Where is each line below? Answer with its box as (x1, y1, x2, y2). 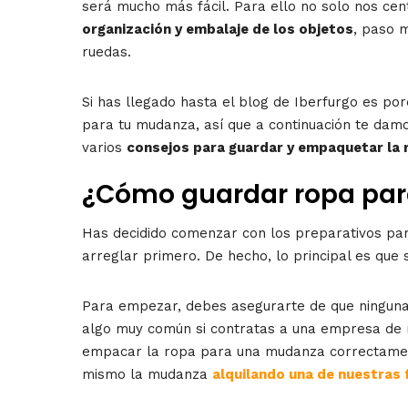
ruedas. (82, 43, 131, 60)
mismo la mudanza (82, 365, 212, 382)
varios (82, 138, 127, 156)
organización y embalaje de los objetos (82, 20, 353, 37)
